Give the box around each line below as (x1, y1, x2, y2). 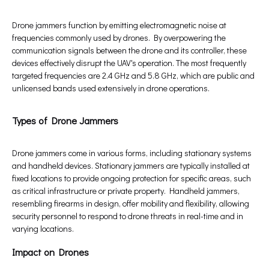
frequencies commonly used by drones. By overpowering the (12, 32, 226, 44)
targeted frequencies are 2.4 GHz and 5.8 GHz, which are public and (12, 70, 255, 82)
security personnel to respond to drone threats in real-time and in (12, 210, 243, 222)
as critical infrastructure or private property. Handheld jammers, (12, 185, 240, 197)
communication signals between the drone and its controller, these (12, 44, 247, 56)
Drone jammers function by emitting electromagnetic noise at (12, 19, 226, 31)
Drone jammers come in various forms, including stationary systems (12, 147, 252, 159)
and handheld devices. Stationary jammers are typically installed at (12, 160, 250, 172)
